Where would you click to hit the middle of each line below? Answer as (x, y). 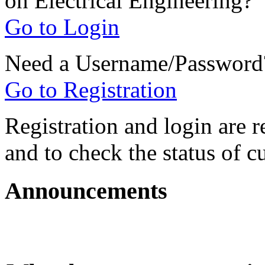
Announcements (86, 190)
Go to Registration (91, 89)
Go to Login (62, 27)
